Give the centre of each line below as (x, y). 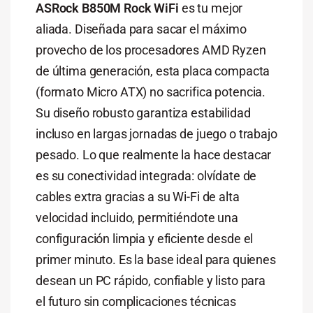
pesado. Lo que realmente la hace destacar (153, 155)
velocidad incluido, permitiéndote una (137, 218)
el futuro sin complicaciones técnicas (136, 302)
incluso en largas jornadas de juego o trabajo (156, 134)
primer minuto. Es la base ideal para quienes (155, 260)
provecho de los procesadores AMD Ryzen (151, 50)
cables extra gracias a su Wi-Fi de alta (137, 197)
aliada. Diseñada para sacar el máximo (141, 29)
